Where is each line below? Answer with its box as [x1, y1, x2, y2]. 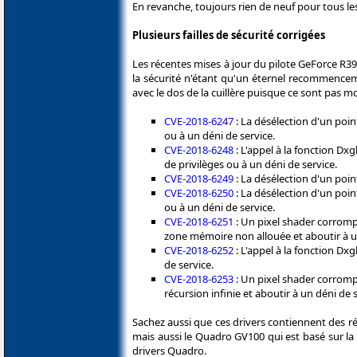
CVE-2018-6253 [164, 271, 233, 286]
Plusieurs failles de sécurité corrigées [132, 27, 325, 42]
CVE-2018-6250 [164, 185, 233, 200]
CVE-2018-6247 [164, 113, 233, 128]
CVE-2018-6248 [164, 142, 233, 157]
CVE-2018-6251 [164, 214, 233, 229]
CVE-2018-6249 [164, 171, 233, 186]
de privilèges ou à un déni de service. [164, 156, 337, 171]
